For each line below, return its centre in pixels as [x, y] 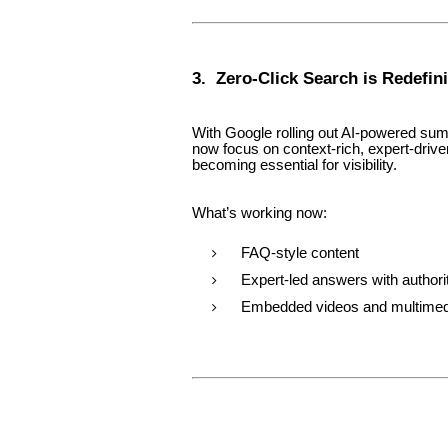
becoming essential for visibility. [294, 164]
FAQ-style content [300, 252]
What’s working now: [259, 212]
